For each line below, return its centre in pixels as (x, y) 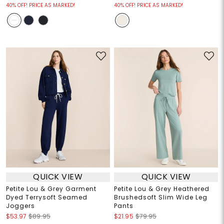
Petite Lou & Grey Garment (51, 188)
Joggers (20, 205)
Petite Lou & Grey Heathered (162, 188)
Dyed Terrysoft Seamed (46, 197)
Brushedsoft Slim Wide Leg (161, 197)
